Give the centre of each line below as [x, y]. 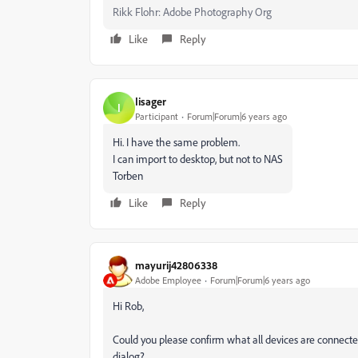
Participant [157, 116]
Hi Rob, [128, 306]
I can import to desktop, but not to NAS [198, 159]
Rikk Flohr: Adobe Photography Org [192, 12]
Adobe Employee [168, 280]
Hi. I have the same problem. [176, 142]
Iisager [151, 101]
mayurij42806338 [176, 265]
